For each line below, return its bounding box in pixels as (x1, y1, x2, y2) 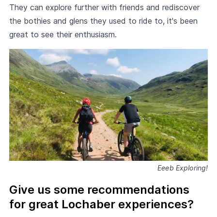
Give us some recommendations (9, 182, 189, 197)
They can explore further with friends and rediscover (9, 2, 200, 12)
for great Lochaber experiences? (9, 197, 194, 211)
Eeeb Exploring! (157, 163, 208, 172)
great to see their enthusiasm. (9, 29, 117, 39)
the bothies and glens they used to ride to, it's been (9, 15, 198, 26)
